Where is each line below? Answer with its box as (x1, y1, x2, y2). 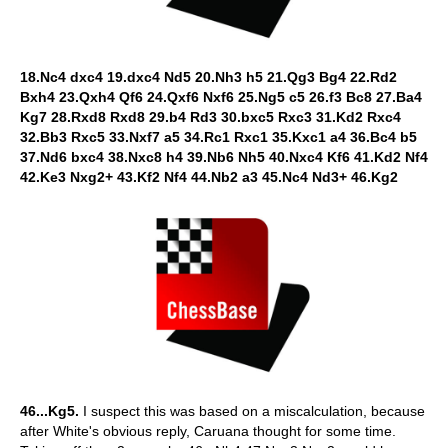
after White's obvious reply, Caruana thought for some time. (20, 423, 396, 439)
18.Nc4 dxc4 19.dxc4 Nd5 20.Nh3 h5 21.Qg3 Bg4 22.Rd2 (20, 69, 397, 85)
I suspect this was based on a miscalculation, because (83, 403, 425, 419)
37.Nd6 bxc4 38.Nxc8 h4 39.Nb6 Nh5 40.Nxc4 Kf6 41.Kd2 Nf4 (20, 149, 428, 165)
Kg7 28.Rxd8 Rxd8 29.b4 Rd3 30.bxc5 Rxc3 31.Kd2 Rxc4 (20, 109, 401, 125)
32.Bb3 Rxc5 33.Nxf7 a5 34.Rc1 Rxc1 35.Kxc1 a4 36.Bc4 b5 (20, 129, 417, 145)
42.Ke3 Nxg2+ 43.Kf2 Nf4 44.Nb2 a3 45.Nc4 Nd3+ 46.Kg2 (20, 169, 398, 185)
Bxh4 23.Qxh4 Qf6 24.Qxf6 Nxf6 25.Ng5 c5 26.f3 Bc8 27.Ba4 (20, 89, 422, 105)
